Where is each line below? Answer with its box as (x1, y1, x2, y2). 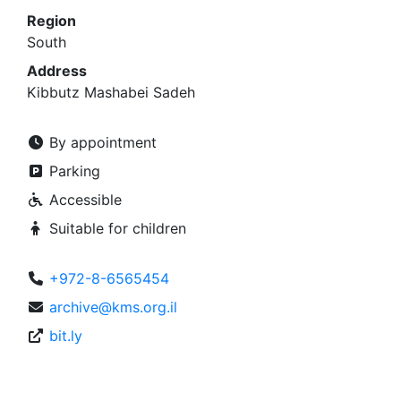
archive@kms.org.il (49, 298, 177, 316)
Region (27, 12, 76, 30)
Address (27, 62, 87, 80)
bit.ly (49, 327, 82, 345)
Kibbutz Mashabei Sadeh (27, 83, 195, 101)
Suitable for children (45, 219, 186, 237)
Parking (45, 162, 100, 180)
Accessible (45, 191, 122, 209)
